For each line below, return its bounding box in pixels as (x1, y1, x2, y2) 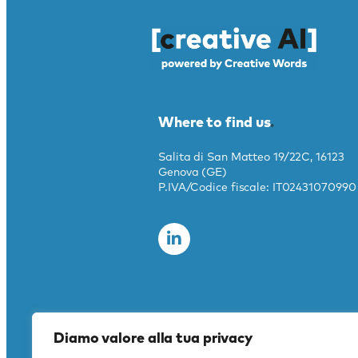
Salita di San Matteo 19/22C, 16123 (158, 151, 344, 163)
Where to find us (158, 115, 271, 130)
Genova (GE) (158, 166, 227, 178)
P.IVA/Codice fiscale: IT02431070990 (158, 181, 356, 193)
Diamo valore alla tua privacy (54, 332, 253, 346)
